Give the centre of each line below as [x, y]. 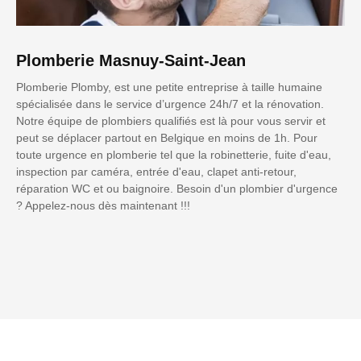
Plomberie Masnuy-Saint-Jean [131, 61]
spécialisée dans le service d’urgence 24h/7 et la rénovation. [170, 104]
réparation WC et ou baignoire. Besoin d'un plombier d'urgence [177, 189]
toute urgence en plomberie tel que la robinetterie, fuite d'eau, [174, 155]
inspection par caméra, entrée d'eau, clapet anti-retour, [156, 172]
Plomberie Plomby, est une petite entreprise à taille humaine [169, 87]
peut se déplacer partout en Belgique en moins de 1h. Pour [167, 138]
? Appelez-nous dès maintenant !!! [103, 206]
